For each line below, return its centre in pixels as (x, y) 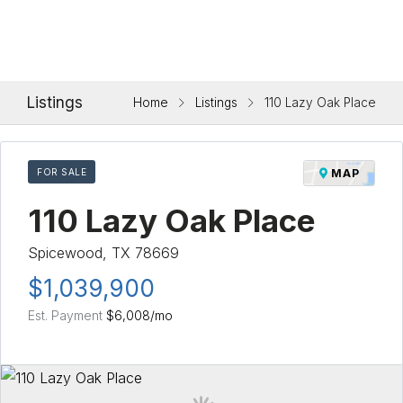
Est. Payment (67, 315)
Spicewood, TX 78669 (103, 252)
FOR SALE (62, 171)
